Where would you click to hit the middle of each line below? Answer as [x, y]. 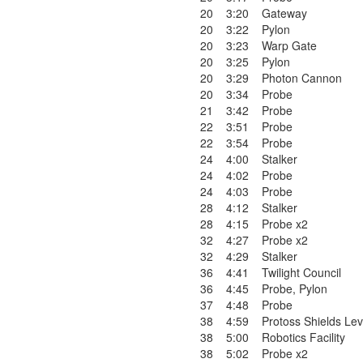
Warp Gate [289, 45]
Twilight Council [301, 272]
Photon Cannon [302, 78]
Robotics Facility [303, 337]
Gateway [284, 13]
